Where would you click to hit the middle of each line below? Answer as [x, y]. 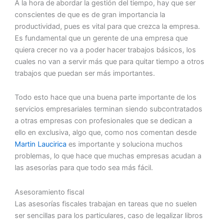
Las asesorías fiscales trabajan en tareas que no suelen [106, 204]
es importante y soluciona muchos [126, 144]
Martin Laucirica [42, 144]
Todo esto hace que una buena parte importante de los [106, 98]
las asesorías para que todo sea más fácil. [84, 168]
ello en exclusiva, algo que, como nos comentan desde [106, 133]
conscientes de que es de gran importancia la [90, 14]
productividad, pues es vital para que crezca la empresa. [107, 26]
